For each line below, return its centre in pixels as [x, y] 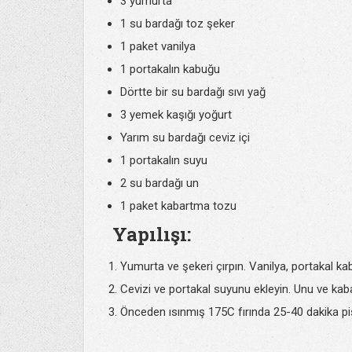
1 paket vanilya [158, 46]
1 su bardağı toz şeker [178, 24]
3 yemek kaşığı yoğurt [176, 115]
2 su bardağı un [159, 183]
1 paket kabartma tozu [178, 206]
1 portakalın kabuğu [170, 69]
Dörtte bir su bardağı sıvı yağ [193, 92]
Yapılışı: [152, 234]
